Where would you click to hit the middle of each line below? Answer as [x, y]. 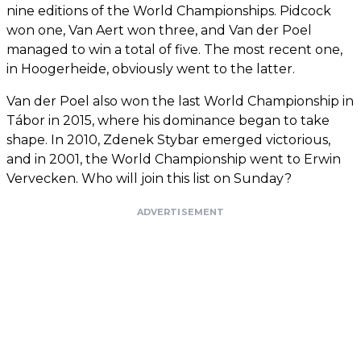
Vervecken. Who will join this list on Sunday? [149, 178]
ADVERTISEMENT [180, 212]
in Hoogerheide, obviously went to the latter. [151, 68]
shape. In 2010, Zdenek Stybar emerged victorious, [168, 139]
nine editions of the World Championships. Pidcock [169, 10]
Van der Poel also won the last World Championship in [180, 101]
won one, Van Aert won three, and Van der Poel [159, 30]
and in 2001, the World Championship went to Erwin [174, 159]
